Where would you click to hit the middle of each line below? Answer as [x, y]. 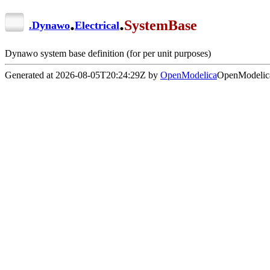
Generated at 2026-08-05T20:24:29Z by [83, 75]
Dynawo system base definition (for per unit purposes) [108, 53]
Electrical [97, 26]
